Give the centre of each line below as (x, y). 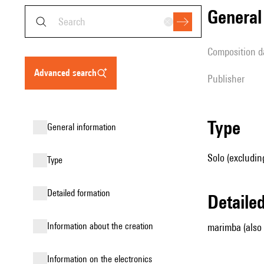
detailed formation (81, 193)
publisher (229, 79)
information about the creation (101, 226)
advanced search (68, 73)
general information (84, 127)
